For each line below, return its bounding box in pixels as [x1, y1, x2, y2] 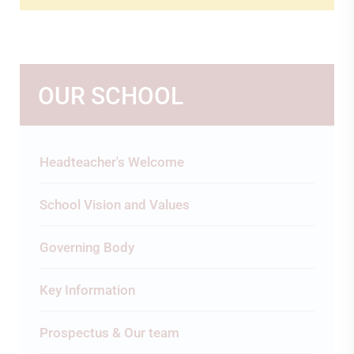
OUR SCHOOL [38, 82, 183, 110]
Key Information [40, 282, 135, 298]
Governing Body [40, 239, 134, 255]
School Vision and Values [40, 197, 190, 213]
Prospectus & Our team [40, 325, 179, 341]
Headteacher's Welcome [40, 154, 184, 170]
